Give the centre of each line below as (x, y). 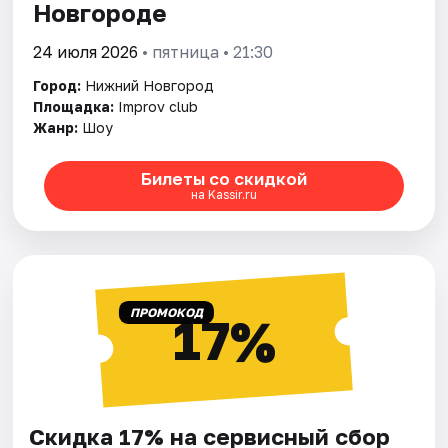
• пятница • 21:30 (206, 51)
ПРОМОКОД (166, 312)
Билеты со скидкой (223, 179)
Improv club (158, 106)
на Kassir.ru (223, 195)
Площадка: (74, 106)
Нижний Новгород (150, 85)
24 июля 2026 (86, 51)
